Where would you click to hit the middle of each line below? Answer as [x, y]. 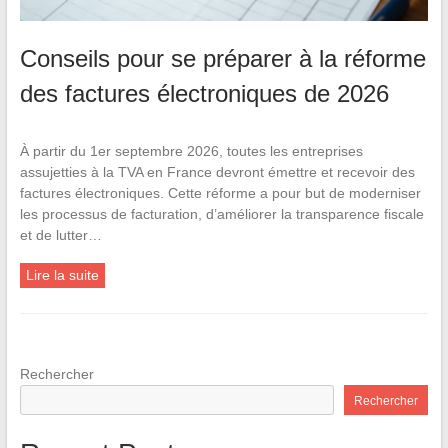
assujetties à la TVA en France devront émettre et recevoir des [217, 171]
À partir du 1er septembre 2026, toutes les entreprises [191, 150]
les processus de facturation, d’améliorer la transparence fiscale [221, 213]
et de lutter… [60, 234]
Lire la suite [62, 274]
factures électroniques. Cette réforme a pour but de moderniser [220, 192]
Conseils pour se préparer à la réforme [222, 58]
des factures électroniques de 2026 [204, 93]
